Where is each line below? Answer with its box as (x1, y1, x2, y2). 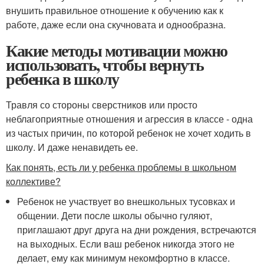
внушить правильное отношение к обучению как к (6, 3, 223, 17)
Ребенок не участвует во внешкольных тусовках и (17, 194, 236, 208)
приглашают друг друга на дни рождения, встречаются (17, 222, 257, 236)
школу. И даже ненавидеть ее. (6, 140, 138, 154)
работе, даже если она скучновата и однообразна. (6, 17, 226, 31)
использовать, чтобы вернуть (6, 52, 204, 77)
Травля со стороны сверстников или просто (6, 97, 197, 111)
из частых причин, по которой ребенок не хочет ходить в (6, 126, 251, 140)
